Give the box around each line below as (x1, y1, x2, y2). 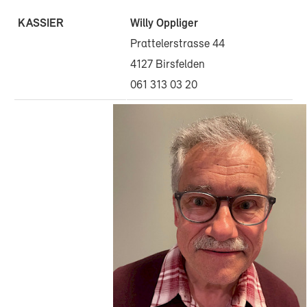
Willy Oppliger (130, 18, 198, 30)
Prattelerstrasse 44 (130, 38, 225, 51)
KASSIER (18, 18, 64, 29)
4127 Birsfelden (130, 59, 205, 71)
